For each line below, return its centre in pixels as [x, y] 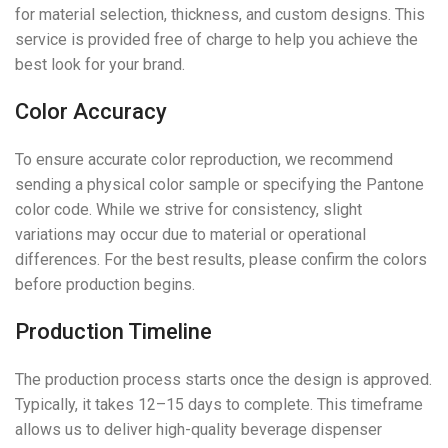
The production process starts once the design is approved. [223, 380]
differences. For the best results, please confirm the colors [221, 260]
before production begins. [105, 285]
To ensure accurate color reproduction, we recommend [204, 160]
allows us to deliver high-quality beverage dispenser [198, 430]
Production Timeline [113, 332]
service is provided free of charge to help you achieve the [216, 40]
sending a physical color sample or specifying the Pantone [219, 185]
